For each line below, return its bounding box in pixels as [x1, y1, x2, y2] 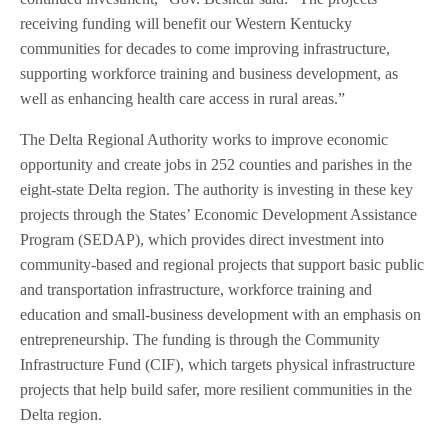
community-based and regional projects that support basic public [20, 256, 425, 274]
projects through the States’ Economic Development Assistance [20, 206, 418, 224]
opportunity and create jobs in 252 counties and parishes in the [20, 156, 413, 174]
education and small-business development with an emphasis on [20, 306, 422, 324]
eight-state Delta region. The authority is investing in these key [20, 181, 414, 199]
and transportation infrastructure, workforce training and [20, 281, 373, 299]
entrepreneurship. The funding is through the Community [20, 331, 381, 349]
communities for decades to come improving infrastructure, [20, 40, 391, 58]
